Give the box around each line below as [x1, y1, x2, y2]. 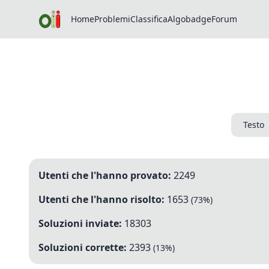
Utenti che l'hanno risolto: [38, 193, 165, 206]
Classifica [130, 13, 168, 25]
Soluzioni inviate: [38, 217, 122, 230]
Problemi [94, 13, 131, 25]
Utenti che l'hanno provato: [38, 169, 171, 182]
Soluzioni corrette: [38, 241, 127, 254]
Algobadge [168, 13, 212, 25]
